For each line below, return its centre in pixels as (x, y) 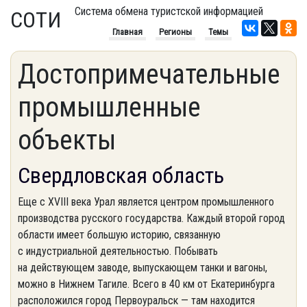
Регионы (175, 32)
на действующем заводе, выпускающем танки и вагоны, (143, 268)
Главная (127, 32)
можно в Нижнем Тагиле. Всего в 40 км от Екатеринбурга (146, 284)
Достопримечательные (149, 74)
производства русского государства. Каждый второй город (151, 218)
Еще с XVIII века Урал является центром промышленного (146, 202)
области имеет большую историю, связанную (119, 235)
